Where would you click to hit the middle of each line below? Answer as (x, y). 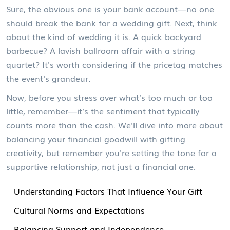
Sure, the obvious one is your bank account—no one (110, 8)
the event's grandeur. (48, 78)
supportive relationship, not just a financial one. (101, 166)
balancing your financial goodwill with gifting (96, 138)
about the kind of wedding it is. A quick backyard (104, 36)
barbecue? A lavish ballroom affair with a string (101, 50)
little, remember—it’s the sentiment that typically (103, 111)
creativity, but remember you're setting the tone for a (111, 152)
